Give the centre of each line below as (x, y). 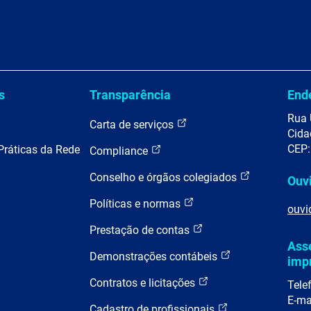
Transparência (130, 95)
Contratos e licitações (144, 283)
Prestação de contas (141, 230)
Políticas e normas (136, 204)
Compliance (120, 151)
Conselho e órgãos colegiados (165, 178)
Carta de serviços (133, 125)
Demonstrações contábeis (155, 257)
